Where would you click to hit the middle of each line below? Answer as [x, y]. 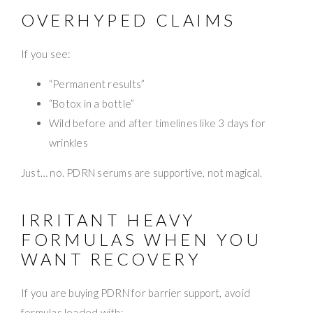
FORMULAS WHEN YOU [141, 239]
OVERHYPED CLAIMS [129, 20]
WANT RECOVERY [111, 259]
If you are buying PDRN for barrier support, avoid [136, 292]
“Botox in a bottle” [92, 103]
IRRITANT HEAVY [109, 219]
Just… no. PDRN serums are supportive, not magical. [142, 172]
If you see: [46, 53]
